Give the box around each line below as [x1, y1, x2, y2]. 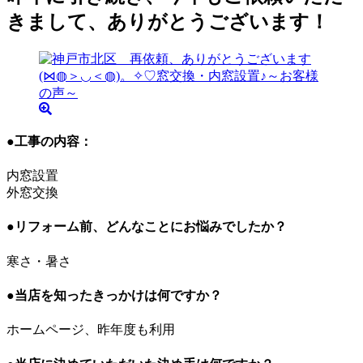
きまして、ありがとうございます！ [6, 11, 329, 32]
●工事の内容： [6, 134, 92, 148]
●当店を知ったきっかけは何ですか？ [6, 288, 222, 303]
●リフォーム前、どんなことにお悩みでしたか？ [6, 220, 287, 234]
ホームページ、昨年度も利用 [6, 322, 175, 337]
